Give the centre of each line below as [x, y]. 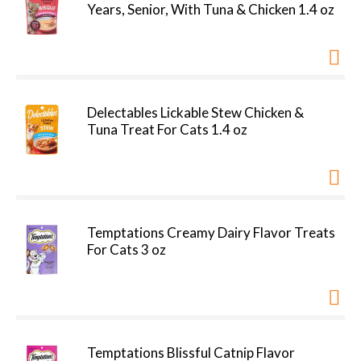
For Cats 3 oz [127, 249]
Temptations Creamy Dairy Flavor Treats [211, 232]
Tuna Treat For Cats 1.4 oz [167, 129]
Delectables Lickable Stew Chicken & [195, 112]
